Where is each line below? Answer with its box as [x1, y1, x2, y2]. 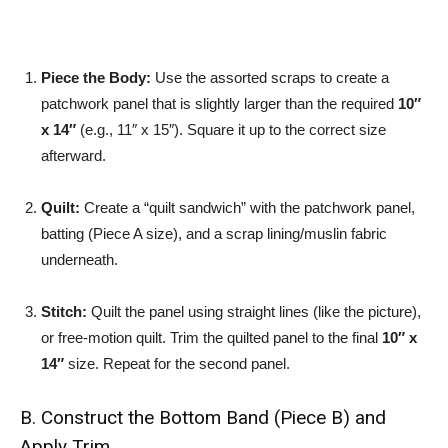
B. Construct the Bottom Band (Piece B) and [20, 406, 386, 429]
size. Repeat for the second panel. [64, 355, 290, 372]
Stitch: [41, 303, 87, 320]
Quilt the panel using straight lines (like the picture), [87, 303, 421, 320]
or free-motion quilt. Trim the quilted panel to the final [41, 329, 382, 346]
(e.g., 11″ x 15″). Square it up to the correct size [76, 121, 386, 138]
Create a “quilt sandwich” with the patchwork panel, [80, 199, 415, 216]
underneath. [41, 251, 118, 268]
